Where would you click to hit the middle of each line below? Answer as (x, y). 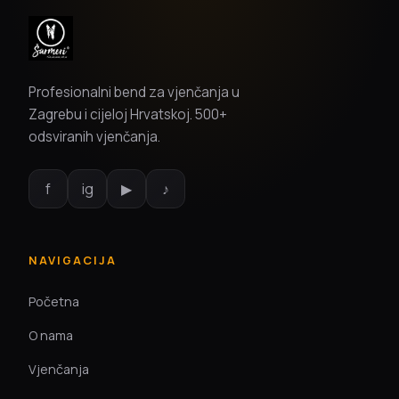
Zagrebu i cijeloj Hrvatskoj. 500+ (128, 115)
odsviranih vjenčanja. (94, 137)
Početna (54, 302)
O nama (51, 336)
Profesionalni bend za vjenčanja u (134, 93)
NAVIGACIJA (73, 261)
